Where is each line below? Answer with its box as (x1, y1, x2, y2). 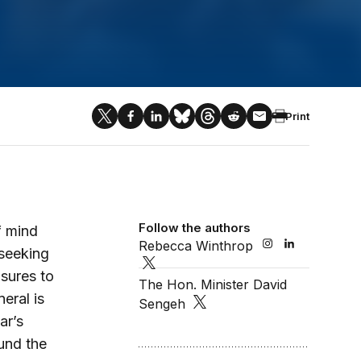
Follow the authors (139, 220, 251, 235)
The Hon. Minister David (139, 276, 288, 293)
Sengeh (139, 296, 186, 313)
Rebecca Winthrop (139, 238, 254, 254)
